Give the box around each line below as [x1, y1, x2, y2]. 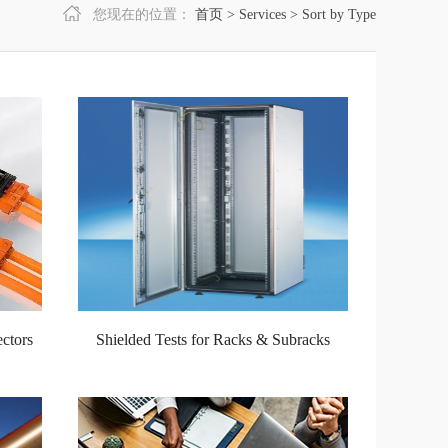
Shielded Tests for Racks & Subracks [96, 331, 330, 348]
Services [239, 7, 286, 22]
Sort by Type [302, 7, 376, 22]
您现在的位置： [93, 7, 191, 22]
